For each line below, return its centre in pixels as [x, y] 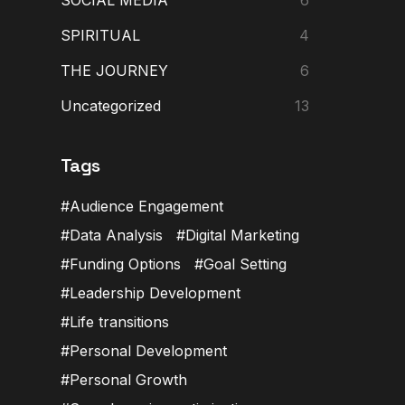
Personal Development [148, 350]
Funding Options [125, 264]
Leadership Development [155, 292]
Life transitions [119, 321]
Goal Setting [245, 264]
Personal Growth [128, 379]
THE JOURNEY [114, 70]
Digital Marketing [242, 235]
